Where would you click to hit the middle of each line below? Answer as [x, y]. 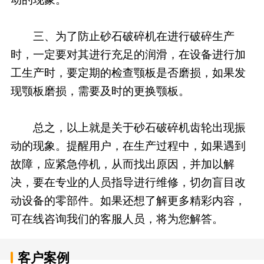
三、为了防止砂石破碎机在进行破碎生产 [122, 36]
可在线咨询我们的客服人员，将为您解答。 [117, 219]
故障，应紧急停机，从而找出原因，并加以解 [122, 164]
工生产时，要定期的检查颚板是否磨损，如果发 [128, 72]
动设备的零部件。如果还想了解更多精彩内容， [128, 200]
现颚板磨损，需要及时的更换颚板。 [100, 91]
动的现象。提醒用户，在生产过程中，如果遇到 [128, 146]
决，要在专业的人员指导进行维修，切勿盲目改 [128, 182]
